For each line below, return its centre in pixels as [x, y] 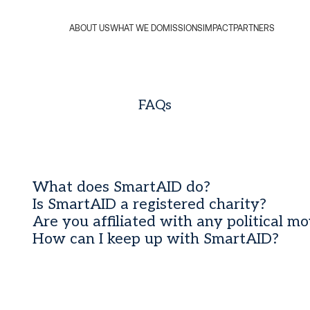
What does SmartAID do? [122, 187]
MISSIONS [182, 28]
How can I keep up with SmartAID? [156, 239]
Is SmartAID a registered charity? [150, 204]
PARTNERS [254, 28]
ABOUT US [89, 28]
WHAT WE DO [136, 28]
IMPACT [218, 28]
